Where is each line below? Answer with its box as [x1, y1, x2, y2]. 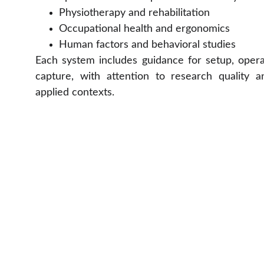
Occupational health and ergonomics [59, 24, 230, 34]
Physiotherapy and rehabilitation [59, 8, 210, 18]
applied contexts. [35, 87, 114, 98]
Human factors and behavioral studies [59, 39, 236, 50]
